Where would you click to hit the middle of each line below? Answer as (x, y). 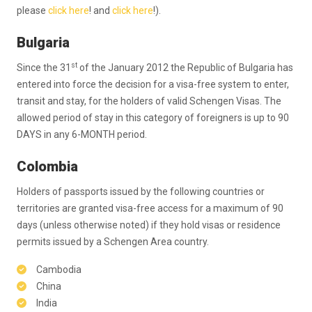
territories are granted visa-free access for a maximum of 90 (150, 208)
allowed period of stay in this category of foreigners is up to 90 (153, 118)
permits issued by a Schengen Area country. (113, 242)
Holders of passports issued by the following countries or (141, 192)
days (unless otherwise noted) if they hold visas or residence (149, 225)
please (32, 10)
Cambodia (58, 270)
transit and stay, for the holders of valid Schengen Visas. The (149, 101)
